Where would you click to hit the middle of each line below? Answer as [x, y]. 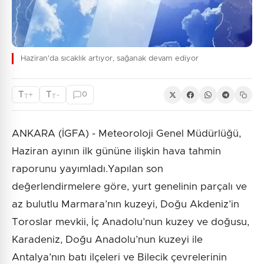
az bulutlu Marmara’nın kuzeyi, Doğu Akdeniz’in [126, 204]
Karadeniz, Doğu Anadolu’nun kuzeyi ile [107, 240]
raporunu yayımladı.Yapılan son [88, 169]
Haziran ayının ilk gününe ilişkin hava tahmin [116, 151]
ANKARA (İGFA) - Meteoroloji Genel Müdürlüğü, [126, 134]
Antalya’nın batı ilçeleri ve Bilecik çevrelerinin [119, 258]
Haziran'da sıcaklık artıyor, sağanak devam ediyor [110, 59]
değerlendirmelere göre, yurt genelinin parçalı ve [129, 187]
